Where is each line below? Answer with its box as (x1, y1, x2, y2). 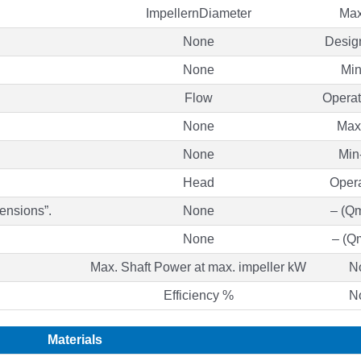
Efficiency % (163, 288, 234, 302)
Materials (47, 332, 102, 346)
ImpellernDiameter (145, 6, 251, 20)
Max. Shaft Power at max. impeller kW (90, 259, 306, 274)
